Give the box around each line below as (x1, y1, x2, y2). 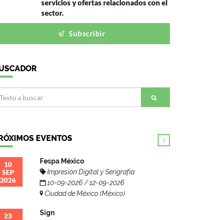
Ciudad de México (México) (43, 190, 125, 198)
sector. (41, 8, 64, 18)
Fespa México (40, 157, 84, 165)
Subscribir (67, 29, 105, 38)
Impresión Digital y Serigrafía (46, 168, 135, 176)
